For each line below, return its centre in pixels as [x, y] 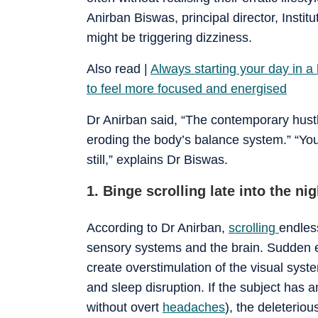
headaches [194, 307]
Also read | [119, 68]
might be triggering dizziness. [169, 37]
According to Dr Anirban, [158, 227]
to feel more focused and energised [187, 88]
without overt [125, 307]
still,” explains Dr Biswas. [157, 159]
